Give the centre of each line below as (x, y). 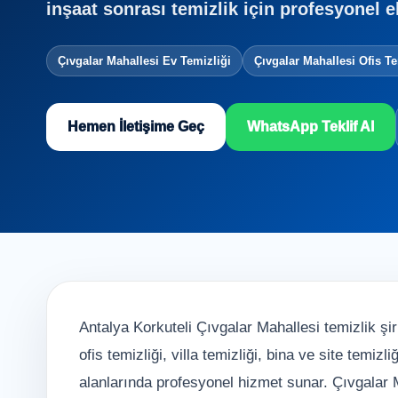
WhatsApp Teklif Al (310, 127)
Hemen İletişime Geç (136, 127)
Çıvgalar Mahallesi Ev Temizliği (144, 61)
